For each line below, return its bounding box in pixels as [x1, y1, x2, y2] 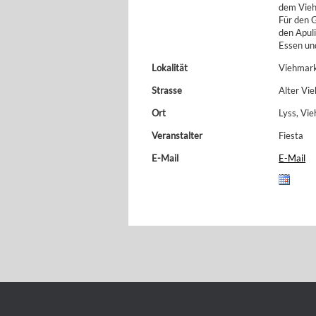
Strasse [152, 85, 182, 96]
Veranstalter [152, 130, 202, 141]
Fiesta [279, 130, 304, 141]
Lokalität [152, 62, 188, 73]
